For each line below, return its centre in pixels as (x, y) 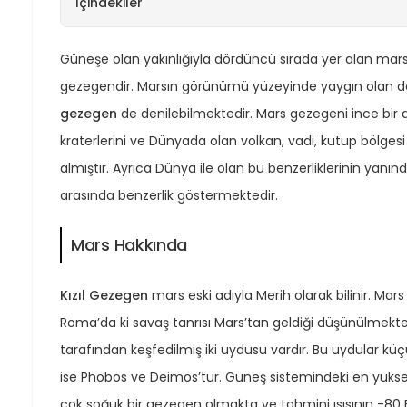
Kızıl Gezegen (104, 295)
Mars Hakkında (129, 244)
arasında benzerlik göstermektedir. (169, 195)
